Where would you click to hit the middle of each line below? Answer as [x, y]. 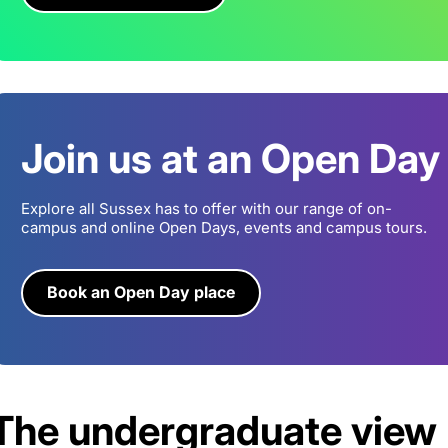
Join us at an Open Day [230, 159]
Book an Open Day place [141, 292]
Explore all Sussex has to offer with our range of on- [206, 209]
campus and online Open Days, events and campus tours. [224, 228]
